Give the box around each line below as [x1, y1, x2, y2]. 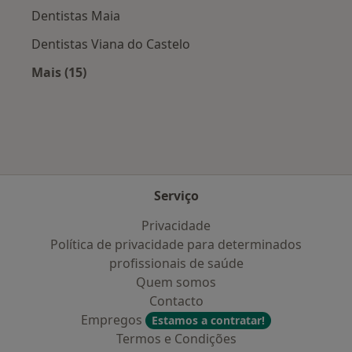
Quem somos [136, 273, 216, 291]
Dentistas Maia [31, 7, 120, 25]
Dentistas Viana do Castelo [31, 35, 190, 53]
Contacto [148, 292, 203, 310]
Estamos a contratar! [152, 313, 265, 328]
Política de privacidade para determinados [50, 236, 302, 253]
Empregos [81, 311, 145, 328]
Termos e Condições [115, 330, 236, 347]
